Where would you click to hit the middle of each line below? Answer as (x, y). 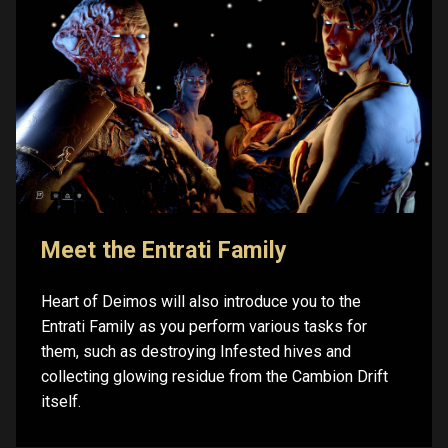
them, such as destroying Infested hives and (196, 351)
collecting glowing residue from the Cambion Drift (214, 376)
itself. (61, 401)
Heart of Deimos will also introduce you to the (201, 301)
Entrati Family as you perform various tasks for (204, 326)
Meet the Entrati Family (164, 250)
